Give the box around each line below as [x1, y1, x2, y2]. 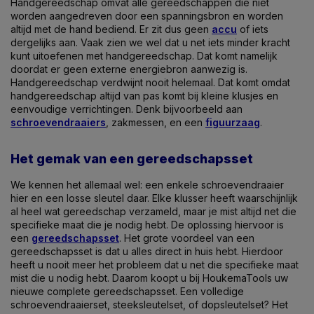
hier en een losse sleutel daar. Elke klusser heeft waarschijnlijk [11, 192, 298, 204]
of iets [237, 23, 268, 35]
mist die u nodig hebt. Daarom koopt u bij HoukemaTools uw [11, 272, 288, 284]
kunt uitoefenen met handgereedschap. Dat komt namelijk [11, 50, 278, 62]
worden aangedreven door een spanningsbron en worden [11, 10, 283, 22]
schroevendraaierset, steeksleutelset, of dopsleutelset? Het [11, 299, 288, 310]
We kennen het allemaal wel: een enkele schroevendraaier [11, 179, 284, 191]
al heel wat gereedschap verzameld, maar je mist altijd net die [11, 205, 296, 217]
